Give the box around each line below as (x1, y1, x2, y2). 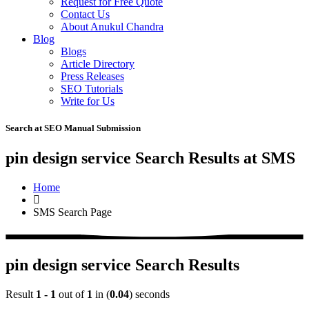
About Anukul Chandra (61, 21, 163, 32)
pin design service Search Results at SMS (6, 149, 295, 168)
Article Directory (61, 58, 134, 70)
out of (56, 288, 87, 301)
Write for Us (61, 95, 114, 107)
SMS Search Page (33, 206, 112, 219)
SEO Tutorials (61, 83, 123, 94)
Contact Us (61, 8, 110, 20)
